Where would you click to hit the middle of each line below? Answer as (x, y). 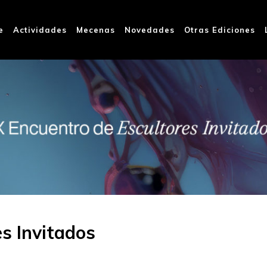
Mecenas (96, 30)
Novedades (150, 30)
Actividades (40, 30)
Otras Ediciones (220, 30)
